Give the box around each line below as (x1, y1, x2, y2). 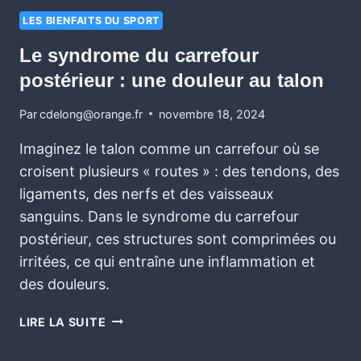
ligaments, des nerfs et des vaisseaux (19, 185, 274, 202)
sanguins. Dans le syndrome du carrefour (19, 207, 299, 225)
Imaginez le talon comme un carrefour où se (19, 139, 319, 157)
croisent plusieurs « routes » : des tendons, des (19, 162, 339, 180)
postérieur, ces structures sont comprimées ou (19, 230, 336, 247)
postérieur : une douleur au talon (19, 69, 324, 92)
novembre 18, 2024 (159, 106, 266, 121)
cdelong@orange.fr (39, 106, 143, 121)
